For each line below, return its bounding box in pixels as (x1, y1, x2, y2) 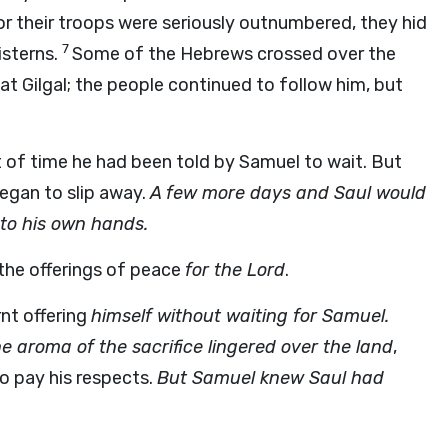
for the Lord (185, 259, 285, 281)
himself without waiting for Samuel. (91, 305, 389, 327)
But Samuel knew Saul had (157, 367, 384, 389)
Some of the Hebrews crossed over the (72, 43, 396, 65)
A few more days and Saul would (150, 182, 426, 204)
